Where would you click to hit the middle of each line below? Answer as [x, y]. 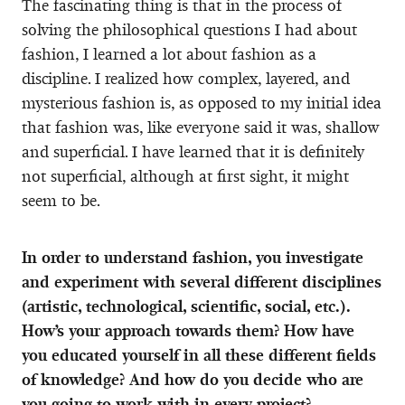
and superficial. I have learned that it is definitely [193, 151]
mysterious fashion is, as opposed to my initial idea [202, 103]
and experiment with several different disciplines [202, 282]
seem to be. [61, 200]
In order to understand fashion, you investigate [193, 257]
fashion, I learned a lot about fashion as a [169, 54]
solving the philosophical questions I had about [189, 29]
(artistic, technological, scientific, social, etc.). [186, 306]
